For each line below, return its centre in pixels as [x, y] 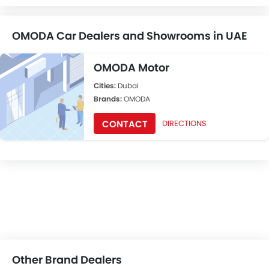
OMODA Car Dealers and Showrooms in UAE [130, 36]
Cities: [106, 86]
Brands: [109, 99]
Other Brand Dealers [67, 260]
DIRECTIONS [185, 123]
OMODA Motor [131, 68]
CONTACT [125, 124]
